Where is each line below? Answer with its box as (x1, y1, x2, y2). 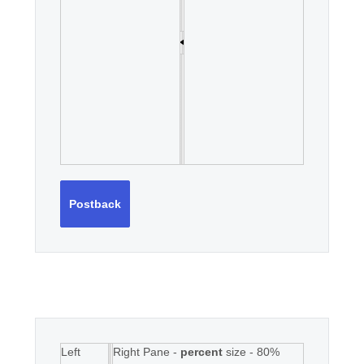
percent (180, 345, 223, 358)
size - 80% (223, 345, 279, 358)
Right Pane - (113, 345, 180, 358)
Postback (69, 197, 121, 210)
